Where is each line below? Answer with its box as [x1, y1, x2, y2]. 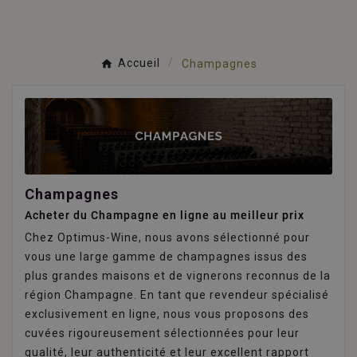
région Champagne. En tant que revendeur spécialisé [25, 288, 329, 302]
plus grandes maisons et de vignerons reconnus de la [25, 269, 331, 283]
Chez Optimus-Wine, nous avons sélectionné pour [25, 231, 310, 245]
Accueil [117, 57, 160, 70]
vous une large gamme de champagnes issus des [25, 250, 308, 264]
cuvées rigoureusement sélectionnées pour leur [25, 327, 300, 340]
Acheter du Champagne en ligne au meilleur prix [25, 209, 304, 222]
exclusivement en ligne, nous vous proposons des [25, 308, 309, 321]
